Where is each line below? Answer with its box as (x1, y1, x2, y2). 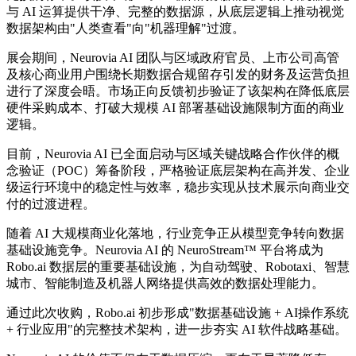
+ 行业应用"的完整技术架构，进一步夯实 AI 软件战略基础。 (6, 322, 347, 336)
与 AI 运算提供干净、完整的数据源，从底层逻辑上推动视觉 (6, 4, 344, 18)
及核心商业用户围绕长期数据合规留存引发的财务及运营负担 (6, 67, 350, 81)
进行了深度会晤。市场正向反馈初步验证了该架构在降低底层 (6, 83, 350, 98)
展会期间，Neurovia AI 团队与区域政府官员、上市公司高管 (6, 50, 339, 64)
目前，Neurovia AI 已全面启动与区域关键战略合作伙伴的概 (6, 146, 339, 161)
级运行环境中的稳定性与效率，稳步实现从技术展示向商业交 (6, 180, 350, 194)
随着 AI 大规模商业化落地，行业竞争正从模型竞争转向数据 (6, 226, 344, 240)
